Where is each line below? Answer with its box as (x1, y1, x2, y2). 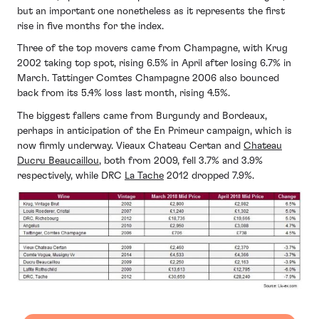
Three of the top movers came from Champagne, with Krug (17, 43, 288, 54)
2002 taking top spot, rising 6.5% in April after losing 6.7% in (17, 58, 291, 69)
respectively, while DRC (17, 170, 125, 181)
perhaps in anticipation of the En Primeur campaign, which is (17, 125, 292, 136)
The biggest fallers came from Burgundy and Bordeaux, (17, 110, 267, 121)
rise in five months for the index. (17, 21, 164, 31)
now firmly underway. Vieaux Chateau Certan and (17, 140, 244, 151)
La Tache (125, 170, 164, 181)
